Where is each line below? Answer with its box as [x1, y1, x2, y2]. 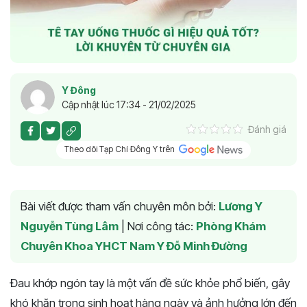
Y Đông [62, 84, 96, 96]
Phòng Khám [196, 219, 266, 234]
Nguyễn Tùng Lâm [21, 219, 119, 234]
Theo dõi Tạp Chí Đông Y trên [64, 144, 177, 155]
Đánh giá [248, 123, 286, 135]
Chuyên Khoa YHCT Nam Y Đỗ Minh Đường [21, 239, 247, 254]
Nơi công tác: [127, 219, 196, 234]
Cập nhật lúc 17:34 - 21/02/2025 [62, 98, 196, 110]
